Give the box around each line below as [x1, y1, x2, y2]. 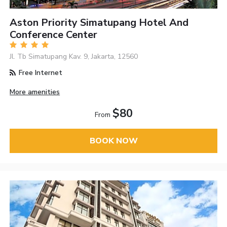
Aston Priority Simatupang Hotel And [10, 15, 189, 29]
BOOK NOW [89, 135, 138, 147]
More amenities [10, 87, 60, 97]
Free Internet [17, 67, 63, 78]
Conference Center [10, 27, 98, 42]
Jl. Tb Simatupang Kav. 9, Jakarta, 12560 [10, 51, 138, 61]
